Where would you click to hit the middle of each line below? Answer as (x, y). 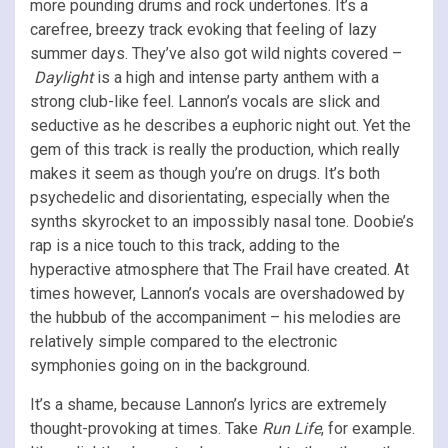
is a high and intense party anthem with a (236, 77)
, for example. (368, 428)
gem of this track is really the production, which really (215, 149)
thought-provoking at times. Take (146, 428)
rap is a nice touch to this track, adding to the (185, 245)
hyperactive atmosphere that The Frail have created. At (219, 269)
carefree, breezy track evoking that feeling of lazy (203, 29)
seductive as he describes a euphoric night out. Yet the (220, 125)
